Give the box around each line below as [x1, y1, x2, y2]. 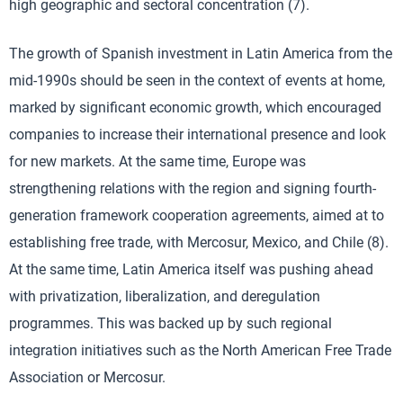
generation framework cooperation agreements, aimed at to [9, 207, 384, 224]
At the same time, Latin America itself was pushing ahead [9, 261, 373, 278]
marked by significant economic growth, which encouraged [9, 99, 381, 116]
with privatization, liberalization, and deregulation [9, 288, 320, 305]
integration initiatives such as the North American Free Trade [9, 342, 391, 359]
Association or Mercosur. [9, 369, 166, 386]
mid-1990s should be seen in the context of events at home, [9, 72, 385, 89]
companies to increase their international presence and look [9, 126, 386, 143]
